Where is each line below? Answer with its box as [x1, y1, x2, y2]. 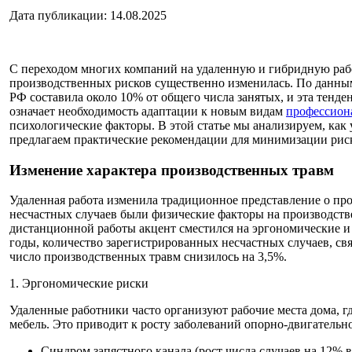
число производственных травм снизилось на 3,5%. [9, 250, 287, 264]
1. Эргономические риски [9, 277, 148, 291]
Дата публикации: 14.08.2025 [9, 8, 167, 22]
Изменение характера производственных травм [9, 161, 334, 178]
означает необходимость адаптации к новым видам [9, 104, 286, 118]
